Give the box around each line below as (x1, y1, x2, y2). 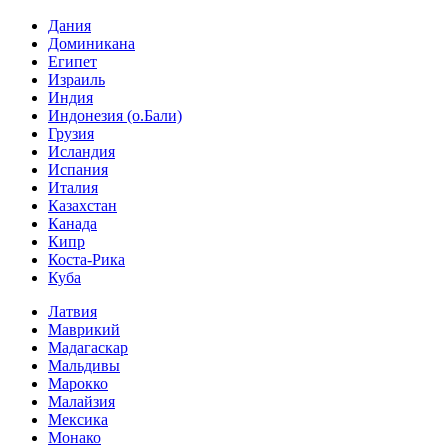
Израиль (48, 71, 105, 88)
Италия (48, 179, 98, 196)
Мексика (48, 411, 108, 428)
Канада (48, 215, 97, 232)
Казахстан (48, 197, 117, 214)
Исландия (48, 143, 115, 160)
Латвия (48, 303, 97, 320)
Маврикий (48, 321, 120, 338)
